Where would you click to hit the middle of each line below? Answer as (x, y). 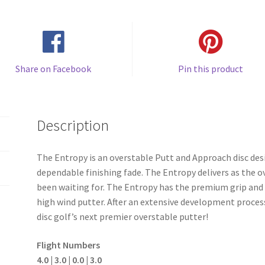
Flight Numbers (69, 245)
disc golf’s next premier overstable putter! (123, 217)
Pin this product (211, 69)
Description (73, 126)
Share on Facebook (54, 69)
